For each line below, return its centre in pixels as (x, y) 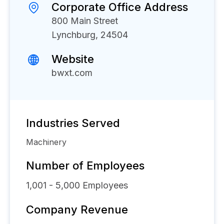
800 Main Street (85, 21)
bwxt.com (72, 73)
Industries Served (73, 123)
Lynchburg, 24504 (90, 35)
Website (73, 59)
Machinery (46, 142)
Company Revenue (77, 209)
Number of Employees (85, 165)
